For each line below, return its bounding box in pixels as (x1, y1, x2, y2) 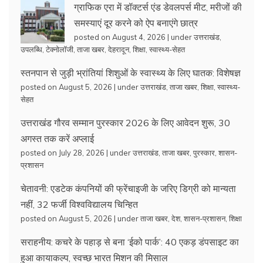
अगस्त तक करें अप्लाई (21, 132, 94, 144)
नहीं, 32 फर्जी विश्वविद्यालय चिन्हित (21, 198, 138, 210)
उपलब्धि (21, 44, 42, 54)
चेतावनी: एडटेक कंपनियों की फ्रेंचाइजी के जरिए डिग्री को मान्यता (21, 182, 236, 194)
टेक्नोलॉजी (46, 44, 73, 54)
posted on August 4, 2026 (74, 32, 166, 42)
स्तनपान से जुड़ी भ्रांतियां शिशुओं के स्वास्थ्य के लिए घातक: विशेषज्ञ (21, 66, 241, 79)
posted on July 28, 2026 (21, 147, 104, 157)
